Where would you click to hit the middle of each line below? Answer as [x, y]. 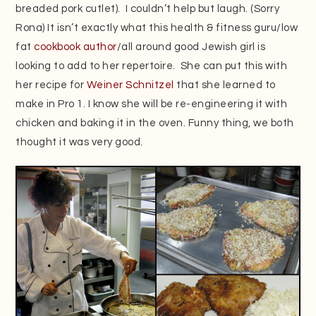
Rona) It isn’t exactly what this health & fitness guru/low [157, 28]
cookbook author [75, 47]
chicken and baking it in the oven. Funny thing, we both [155, 123]
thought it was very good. [79, 142]
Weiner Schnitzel [130, 85]
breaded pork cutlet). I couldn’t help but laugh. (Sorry [148, 8]
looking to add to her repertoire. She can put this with [152, 66]
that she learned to [225, 85]
